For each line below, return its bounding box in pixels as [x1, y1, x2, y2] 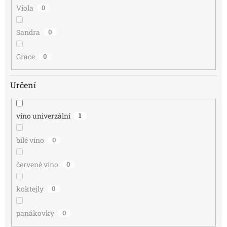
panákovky [16, 208, 54, 218]
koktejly [16, 184, 44, 194]
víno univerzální [16, 111, 70, 121]
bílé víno [16, 135, 44, 145]
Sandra [16, 27, 40, 37]
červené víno [16, 160, 58, 170]
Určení [10, 79, 36, 90]
